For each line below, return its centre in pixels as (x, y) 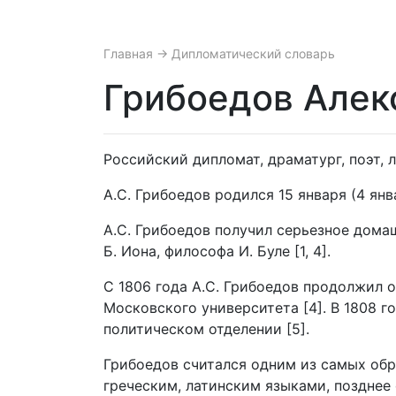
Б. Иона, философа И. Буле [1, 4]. (217, 251)
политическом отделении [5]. (206, 329)
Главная (130, 53)
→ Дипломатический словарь (246, 53)
